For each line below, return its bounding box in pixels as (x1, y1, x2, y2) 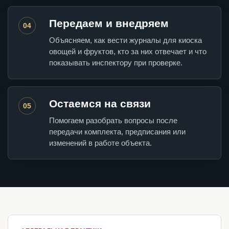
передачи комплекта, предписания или (49, 127, 186, 136)
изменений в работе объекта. (49, 139, 152, 148)
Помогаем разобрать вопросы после (49, 116, 177, 125)
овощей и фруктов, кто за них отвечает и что (49, 47, 207, 56)
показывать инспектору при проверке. (49, 58, 182, 67)
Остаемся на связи (49, 98, 151, 110)
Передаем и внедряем (49, 17, 169, 30)
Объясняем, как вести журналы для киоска (49, 36, 202, 45)
